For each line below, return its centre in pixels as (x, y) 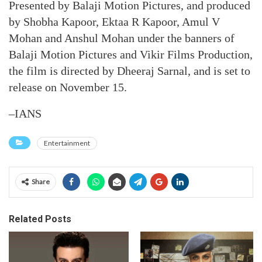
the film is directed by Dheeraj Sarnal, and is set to (130, 71)
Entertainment (67, 143)
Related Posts (40, 219)
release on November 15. (68, 87)
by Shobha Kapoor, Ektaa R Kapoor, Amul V (114, 22)
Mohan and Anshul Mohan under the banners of (122, 38)
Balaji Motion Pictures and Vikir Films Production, (131, 54)
